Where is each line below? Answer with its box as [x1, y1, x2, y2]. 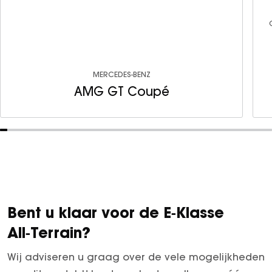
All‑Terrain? [7, 222, 90, 242]
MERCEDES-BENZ [92, 69, 151, 79]
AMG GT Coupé [73, 83, 169, 99]
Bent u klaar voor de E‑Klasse [7, 202, 224, 222]
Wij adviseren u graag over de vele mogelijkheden [7, 250, 265, 263]
